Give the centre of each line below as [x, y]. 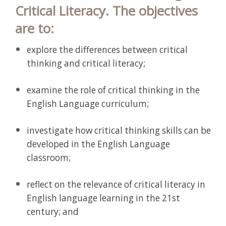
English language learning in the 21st [103, 198]
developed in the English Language [98, 144]
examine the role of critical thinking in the [113, 90]
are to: [35, 29]
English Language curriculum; [88, 104]
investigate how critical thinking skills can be [119, 130]
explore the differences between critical [107, 50]
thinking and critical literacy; [86, 63]
